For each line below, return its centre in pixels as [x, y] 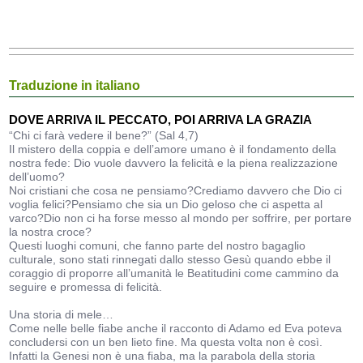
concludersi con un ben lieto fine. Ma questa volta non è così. [166, 342]
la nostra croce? [51, 232]
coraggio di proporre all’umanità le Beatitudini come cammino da [174, 273]
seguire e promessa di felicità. [86, 287]
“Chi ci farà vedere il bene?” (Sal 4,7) [104, 135]
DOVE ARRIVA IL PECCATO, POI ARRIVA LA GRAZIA [161, 120]
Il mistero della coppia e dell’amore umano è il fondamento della [173, 149]
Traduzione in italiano [75, 85]
